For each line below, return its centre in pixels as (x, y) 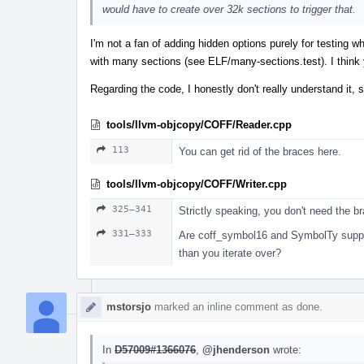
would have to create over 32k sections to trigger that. (229, 9)
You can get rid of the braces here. (260, 151)
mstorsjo (129, 306)
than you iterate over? (230, 253)
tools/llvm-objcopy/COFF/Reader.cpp (199, 124)
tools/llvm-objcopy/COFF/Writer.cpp (197, 184)
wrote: (286, 349)
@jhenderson (236, 349)
